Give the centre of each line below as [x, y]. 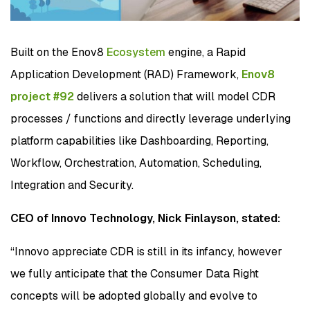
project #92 [42, 96]
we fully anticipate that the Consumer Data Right [135, 273]
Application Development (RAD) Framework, [126, 74]
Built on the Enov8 [57, 52]
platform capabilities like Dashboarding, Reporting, [139, 140]
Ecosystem [136, 52]
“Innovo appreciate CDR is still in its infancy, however [146, 251]
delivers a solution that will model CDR [175, 96]
